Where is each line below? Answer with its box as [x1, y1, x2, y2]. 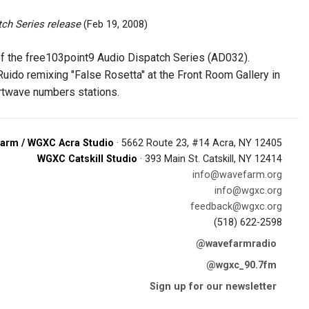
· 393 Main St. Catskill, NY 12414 [137, 153, 282, 165]
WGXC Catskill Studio [37, 153, 137, 165]
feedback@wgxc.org [190, 201, 282, 212]
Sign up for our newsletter [150, 281, 277, 292]
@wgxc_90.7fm [206, 259, 277, 271]
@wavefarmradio [196, 238, 277, 250]
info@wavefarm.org [192, 169, 282, 181]
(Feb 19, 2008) [80, 18, 148, 30]
